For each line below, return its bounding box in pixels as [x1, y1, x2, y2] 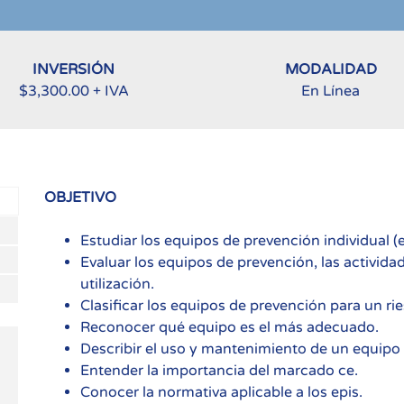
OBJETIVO [44, 188, 116, 207]
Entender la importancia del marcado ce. [80, 362, 358, 380]
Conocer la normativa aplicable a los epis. [80, 383, 363, 401]
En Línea [301, 81, 360, 100]
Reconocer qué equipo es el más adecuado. [80, 318, 379, 336]
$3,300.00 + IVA [18, 81, 129, 100]
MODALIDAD [284, 60, 377, 78]
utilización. [80, 275, 154, 293]
